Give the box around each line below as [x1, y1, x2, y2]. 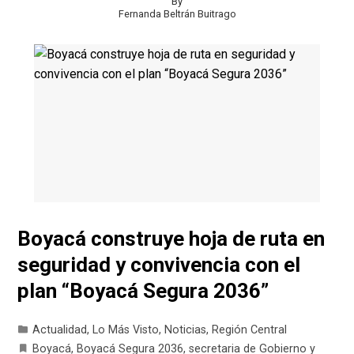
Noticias [164, 322, 207, 337]
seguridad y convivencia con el [17, 252, 301, 277]
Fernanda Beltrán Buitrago [118, 8, 236, 21]
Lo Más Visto [92, 322, 160, 337]
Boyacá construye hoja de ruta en [17, 226, 326, 250]
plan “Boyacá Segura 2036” [17, 278, 269, 303]
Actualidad [32, 322, 88, 337]
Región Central [212, 322, 288, 337]
